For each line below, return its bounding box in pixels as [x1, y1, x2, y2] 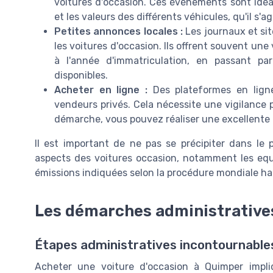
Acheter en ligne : [54, 83, 147, 96]
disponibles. [54, 69, 108, 81]
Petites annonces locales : [54, 25, 183, 37]
